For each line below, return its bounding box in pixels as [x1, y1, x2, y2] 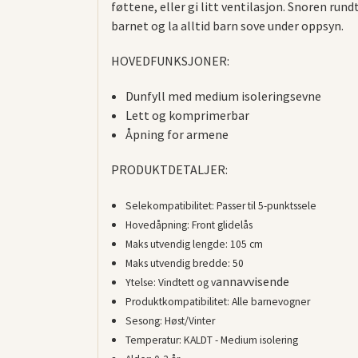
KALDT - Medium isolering [183, 333, 298, 348]
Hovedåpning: [125, 218, 192, 233]
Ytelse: [125, 276, 158, 290]
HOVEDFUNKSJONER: [111, 53, 229, 70]
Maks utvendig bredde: [125, 257, 233, 271]
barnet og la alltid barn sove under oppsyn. [111, 18, 344, 34]
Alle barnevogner [231, 295, 310, 309]
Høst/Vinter [164, 314, 215, 328]
